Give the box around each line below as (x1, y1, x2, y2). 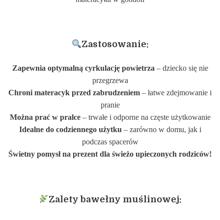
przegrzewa (92, 76, 128, 85)
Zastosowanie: (81, 39, 149, 50)
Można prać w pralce (9, 113, 81, 122)
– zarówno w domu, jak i (121, 125, 201, 135)
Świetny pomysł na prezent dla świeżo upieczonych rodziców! (8, 150, 212, 159)
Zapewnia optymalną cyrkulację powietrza (12, 64, 155, 73)
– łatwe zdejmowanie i (140, 88, 212, 98)
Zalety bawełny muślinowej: (48, 194, 182, 204)
